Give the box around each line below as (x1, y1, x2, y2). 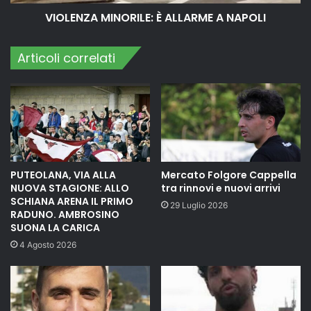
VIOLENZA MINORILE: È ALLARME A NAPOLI (45, 9, 266, 26)
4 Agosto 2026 (19, 239, 76, 251)
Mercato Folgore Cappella (161, 168, 296, 183)
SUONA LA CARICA (10, 221, 100, 235)
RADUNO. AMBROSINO (10, 208, 119, 222)
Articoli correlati (17, 49, 115, 67)
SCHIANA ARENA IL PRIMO (10, 194, 133, 209)
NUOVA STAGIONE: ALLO (10, 181, 129, 196)
